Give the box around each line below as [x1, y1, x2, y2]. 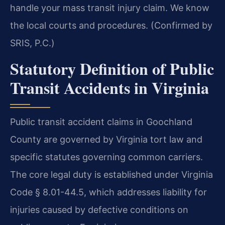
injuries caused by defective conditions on [10, 204, 188, 215]
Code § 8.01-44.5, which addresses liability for [10, 186, 207, 197]
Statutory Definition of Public [10, 56, 214, 80]
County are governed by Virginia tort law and [10, 134, 202, 145]
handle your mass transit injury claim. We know [10, 3, 209, 14]
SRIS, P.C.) [10, 38, 55, 49]
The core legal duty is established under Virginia [10, 169, 213, 180]
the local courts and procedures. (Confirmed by [10, 20, 212, 31]
